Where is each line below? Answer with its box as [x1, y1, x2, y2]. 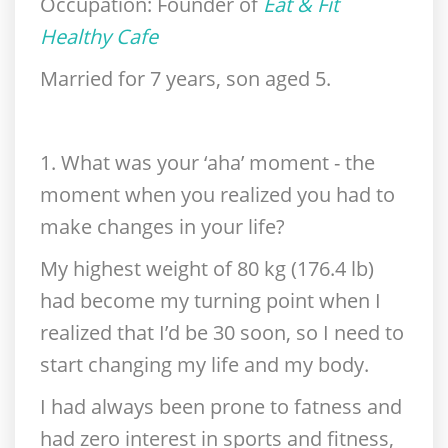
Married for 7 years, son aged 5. [40, 65, 331, 92]
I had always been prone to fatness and [40, 393, 402, 420]
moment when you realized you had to [40, 181, 395, 208]
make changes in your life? [40, 213, 285, 240]
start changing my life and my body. [40, 351, 369, 378]
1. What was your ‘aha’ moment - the [40, 149, 375, 176]
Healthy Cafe [40, 23, 158, 50]
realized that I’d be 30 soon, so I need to [40, 319, 404, 346]
